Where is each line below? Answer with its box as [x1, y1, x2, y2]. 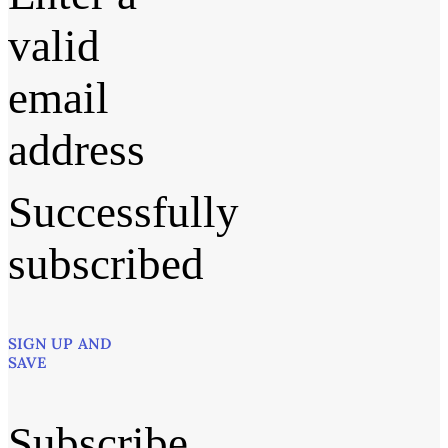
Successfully [8, 186, 239, 237]
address [8, 124, 145, 175]
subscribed [8, 238, 204, 289]
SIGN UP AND [8, 334, 112, 354]
